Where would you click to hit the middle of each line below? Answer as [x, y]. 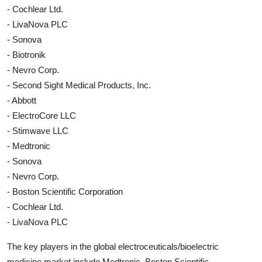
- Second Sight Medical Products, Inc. [79, 85]
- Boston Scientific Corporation [65, 191]
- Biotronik [26, 54]
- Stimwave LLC [38, 130]
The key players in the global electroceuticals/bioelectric [113, 246]
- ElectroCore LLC [42, 115]
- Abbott [22, 100]
